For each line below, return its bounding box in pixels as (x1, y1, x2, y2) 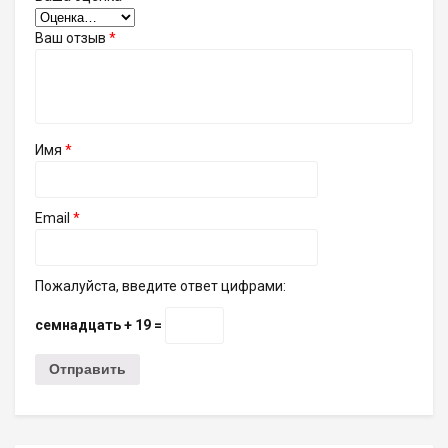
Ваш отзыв (35, 29, 109, 46)
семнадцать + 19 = (35, 316, 165, 333)
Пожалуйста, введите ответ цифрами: (35, 277, 286, 294)
